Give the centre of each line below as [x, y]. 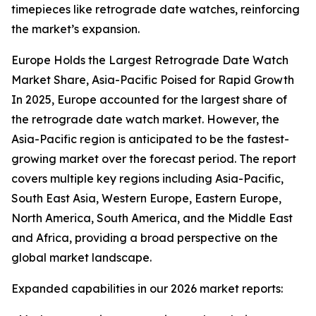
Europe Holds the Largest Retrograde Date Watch [150, 60]
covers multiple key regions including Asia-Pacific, [147, 179]
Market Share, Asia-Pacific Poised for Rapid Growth [153, 80]
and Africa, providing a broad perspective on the [145, 238]
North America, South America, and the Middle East [152, 218]
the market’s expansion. [75, 29]
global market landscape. [81, 258]
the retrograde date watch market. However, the [145, 120]
